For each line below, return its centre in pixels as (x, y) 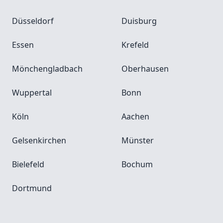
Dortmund (32, 188)
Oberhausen (145, 69)
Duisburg (139, 21)
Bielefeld (28, 165)
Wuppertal (32, 93)
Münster (138, 141)
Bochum (137, 165)
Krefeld (135, 45)
